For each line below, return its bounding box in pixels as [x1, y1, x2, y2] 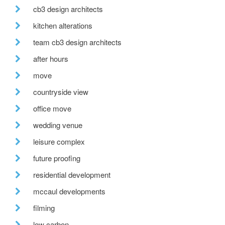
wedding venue [33, 120, 82, 131]
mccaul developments [33, 186, 105, 197]
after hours [33, 53, 68, 64]
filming [33, 202, 55, 213]
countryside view [33, 86, 88, 97]
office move [33, 103, 71, 114]
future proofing [33, 153, 80, 164]
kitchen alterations [33, 20, 92, 31]
